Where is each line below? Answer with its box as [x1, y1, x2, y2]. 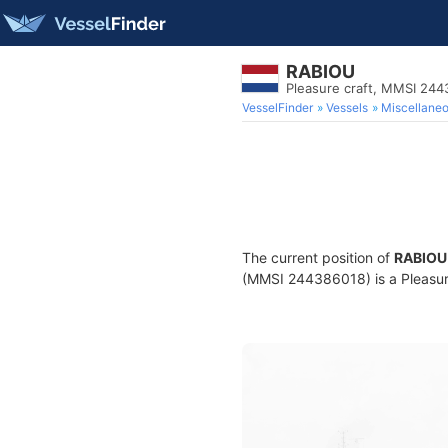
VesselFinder [242, 100, 313, 115]
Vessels [326, 100, 368, 115]
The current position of [242, 249, 394, 266]
